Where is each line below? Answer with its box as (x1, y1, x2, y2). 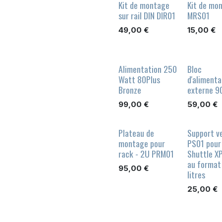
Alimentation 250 (118, 62, 177, 76)
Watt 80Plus (118, 73, 160, 86)
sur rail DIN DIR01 (118, 9, 175, 22)
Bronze (118, 83, 141, 97)
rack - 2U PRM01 (118, 147, 174, 161)
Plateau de (118, 126, 154, 140)
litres (187, 168, 205, 181)
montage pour (118, 137, 165, 150)
